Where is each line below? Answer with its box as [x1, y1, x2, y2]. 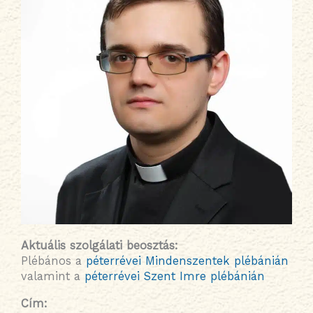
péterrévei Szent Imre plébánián [85, 270, 265, 284]
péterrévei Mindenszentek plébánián [86, 254, 289, 268]
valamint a [21, 270, 85, 284]
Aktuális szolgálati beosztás [21, 239, 175, 253]
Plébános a [21, 254, 86, 268]
